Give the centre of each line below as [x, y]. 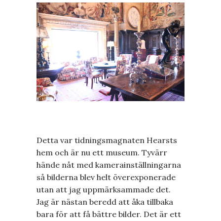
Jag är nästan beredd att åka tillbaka [105, 202]
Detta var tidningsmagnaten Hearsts [107, 140]
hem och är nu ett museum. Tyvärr [102, 152]
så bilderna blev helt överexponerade [106, 177]
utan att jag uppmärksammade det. [104, 189]
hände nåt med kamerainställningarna [109, 165]
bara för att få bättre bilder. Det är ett [109, 214]
